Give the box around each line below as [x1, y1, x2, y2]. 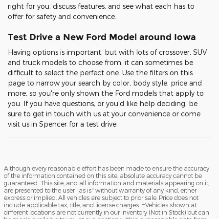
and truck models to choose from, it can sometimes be [8, 58, 193, 67]
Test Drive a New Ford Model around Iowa [8, 31, 196, 42]
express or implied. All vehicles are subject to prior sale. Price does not [4, 194, 198, 201]
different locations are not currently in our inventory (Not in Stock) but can [4, 209, 209, 216]
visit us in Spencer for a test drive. [8, 120, 118, 129]
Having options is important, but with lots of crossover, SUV [8, 48, 207, 57]
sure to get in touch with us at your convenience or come [8, 109, 200, 118]
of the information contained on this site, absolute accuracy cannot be [4, 172, 202, 179]
